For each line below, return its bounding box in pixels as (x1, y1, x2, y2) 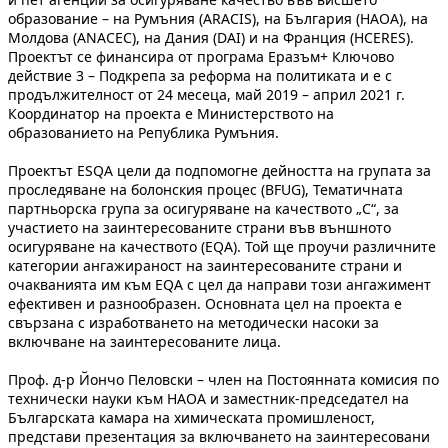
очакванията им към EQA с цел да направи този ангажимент (8, 274, 431, 294)
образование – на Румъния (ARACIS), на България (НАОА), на (8, 8, 428, 28)
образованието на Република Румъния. (8, 122, 279, 142)
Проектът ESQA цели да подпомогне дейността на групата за (8, 160, 431, 180)
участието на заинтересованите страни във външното (8, 217, 391, 237)
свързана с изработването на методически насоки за (8, 312, 379, 332)
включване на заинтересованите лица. (8, 331, 285, 351)
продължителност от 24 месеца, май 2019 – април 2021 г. (8, 84, 405, 104)
